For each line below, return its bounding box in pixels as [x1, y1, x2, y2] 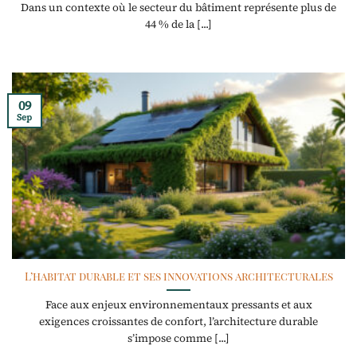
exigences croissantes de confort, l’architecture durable [39, 313, 318, 329]
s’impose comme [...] [127, 330, 229, 346]
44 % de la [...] [145, 16, 212, 32]
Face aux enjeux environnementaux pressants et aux [45, 296, 312, 312]
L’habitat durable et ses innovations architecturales [24, 268, 333, 283]
